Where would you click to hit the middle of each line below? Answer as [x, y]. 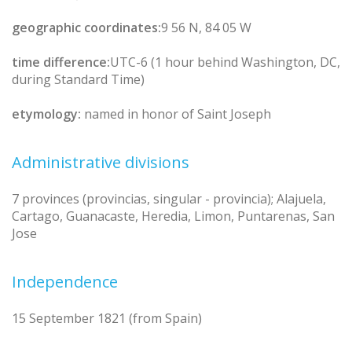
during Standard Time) [78, 79]
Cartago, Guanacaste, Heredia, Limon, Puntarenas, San [173, 216]
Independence [65, 281]
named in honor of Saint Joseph [176, 114]
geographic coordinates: [86, 27]
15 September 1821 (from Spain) [107, 318]
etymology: [46, 114]
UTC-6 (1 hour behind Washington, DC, [225, 62]
